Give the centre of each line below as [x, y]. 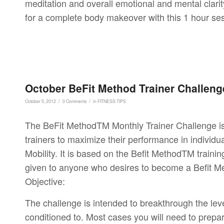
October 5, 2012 [40, 101]
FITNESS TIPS [112, 101]
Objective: [45, 181]
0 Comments [74, 101]
